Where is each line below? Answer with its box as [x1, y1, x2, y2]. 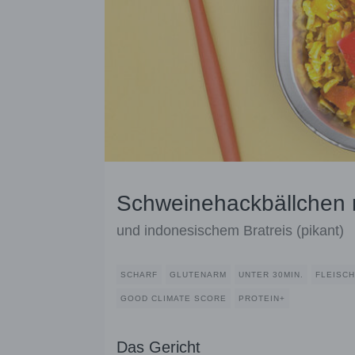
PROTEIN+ [239, 294, 285, 303]
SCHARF [120, 270, 158, 280]
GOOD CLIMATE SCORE [120, 294, 227, 303]
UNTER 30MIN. [239, 270, 303, 280]
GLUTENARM [170, 270, 227, 280]
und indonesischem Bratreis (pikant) [116, 223, 344, 239]
